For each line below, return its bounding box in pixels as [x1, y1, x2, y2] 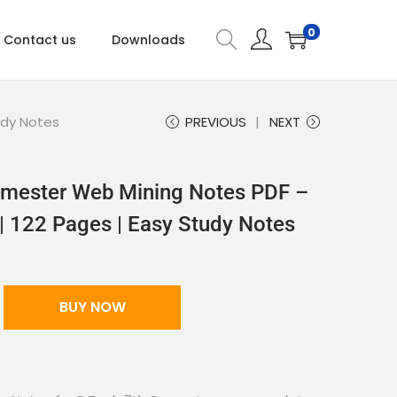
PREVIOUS [185, 113, 246, 131]
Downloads [112, 31, 185, 49]
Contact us [4, 31, 76, 49]
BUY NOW [58, 297, 126, 317]
